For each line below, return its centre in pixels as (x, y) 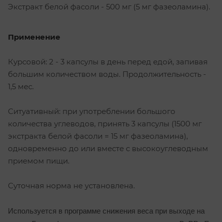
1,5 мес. (21, 86)
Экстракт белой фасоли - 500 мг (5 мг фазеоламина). (109, 6)
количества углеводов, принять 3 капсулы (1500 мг (105, 123)
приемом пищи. (39, 161)
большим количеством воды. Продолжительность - (107, 74)
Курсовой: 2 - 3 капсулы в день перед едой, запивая (108, 61)
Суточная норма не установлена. (71, 185)
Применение (34, 37)
